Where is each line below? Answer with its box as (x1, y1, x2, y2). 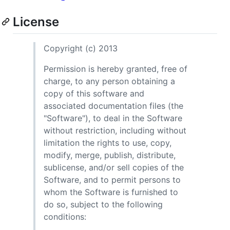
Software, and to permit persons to (44, 174, 181, 185)
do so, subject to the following (44, 199, 163, 209)
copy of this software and (44, 88, 144, 99)
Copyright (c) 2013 (44, 43, 118, 53)
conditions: (44, 211, 86, 222)
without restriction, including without (44, 125, 186, 136)
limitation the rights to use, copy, (44, 137, 171, 148)
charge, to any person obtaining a (44, 75, 175, 86)
